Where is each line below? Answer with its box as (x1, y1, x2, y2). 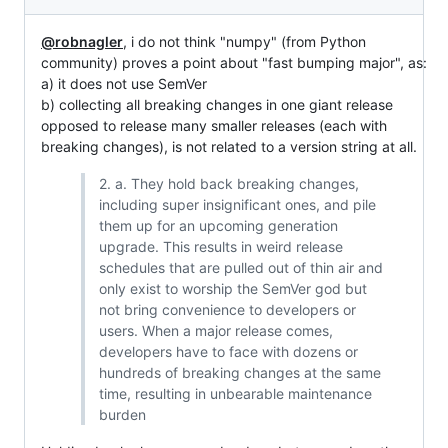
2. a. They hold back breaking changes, (98, 175, 359, 192)
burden (98, 406, 146, 423)
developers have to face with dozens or (98, 343, 358, 360)
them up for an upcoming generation (98, 217, 338, 234)
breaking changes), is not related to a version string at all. (41, 138, 417, 155)
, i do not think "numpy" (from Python (123, 33, 366, 50)
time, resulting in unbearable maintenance (98, 385, 372, 402)
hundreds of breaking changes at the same (98, 364, 381, 381)
